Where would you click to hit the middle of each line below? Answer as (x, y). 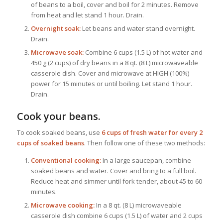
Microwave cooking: (62, 205)
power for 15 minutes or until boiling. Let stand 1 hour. (111, 83)
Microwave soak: (57, 52)
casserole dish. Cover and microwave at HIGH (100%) (110, 73)
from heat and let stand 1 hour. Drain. (87, 15)
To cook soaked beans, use (59, 132)
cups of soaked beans (50, 143)
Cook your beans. (58, 116)
